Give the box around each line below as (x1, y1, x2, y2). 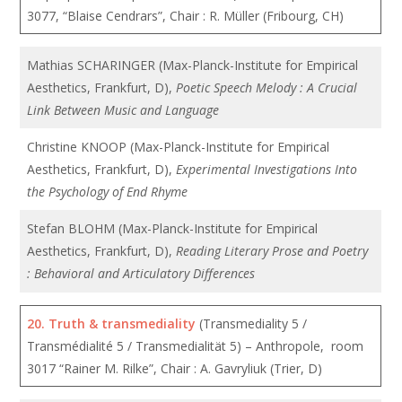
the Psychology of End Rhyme (27, 183, 188, 200)
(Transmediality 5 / (196, 315, 308, 332)
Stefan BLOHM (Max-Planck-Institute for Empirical (27, 220, 319, 237)
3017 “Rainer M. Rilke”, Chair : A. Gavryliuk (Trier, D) (27, 360, 323, 377)
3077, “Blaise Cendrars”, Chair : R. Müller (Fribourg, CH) (27, 7, 345, 24)
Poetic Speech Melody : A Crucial (176, 79, 358, 96)
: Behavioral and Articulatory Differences (27, 265, 259, 282)
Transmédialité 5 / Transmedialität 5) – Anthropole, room (27, 337, 364, 354)
